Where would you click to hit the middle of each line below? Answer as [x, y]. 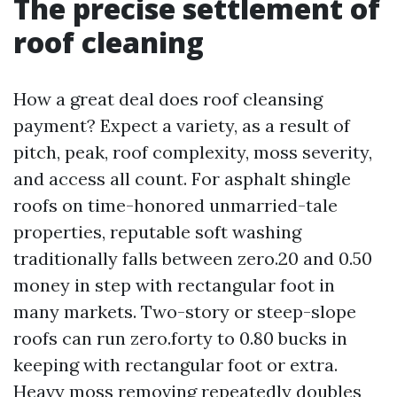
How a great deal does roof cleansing [168, 99]
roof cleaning [109, 42]
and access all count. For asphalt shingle [182, 179]
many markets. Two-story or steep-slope [185, 311]
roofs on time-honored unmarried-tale [175, 205]
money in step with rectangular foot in [174, 285]
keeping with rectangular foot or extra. [175, 365]
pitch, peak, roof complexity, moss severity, [193, 152]
